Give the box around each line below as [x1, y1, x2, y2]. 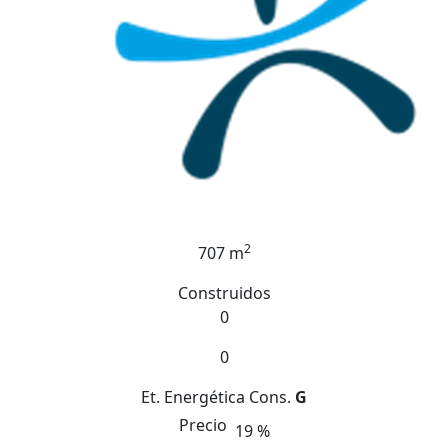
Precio [178, 414, 231, 436]
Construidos [177, 282, 271, 304]
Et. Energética [141, 386, 245, 408]
